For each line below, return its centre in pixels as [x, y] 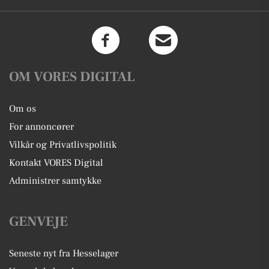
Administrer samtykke [55, 181]
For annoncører [41, 127]
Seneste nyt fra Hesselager [64, 253]
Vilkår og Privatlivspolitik [63, 145]
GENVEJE [38, 222]
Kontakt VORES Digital [56, 163]
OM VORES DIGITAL [72, 77]
